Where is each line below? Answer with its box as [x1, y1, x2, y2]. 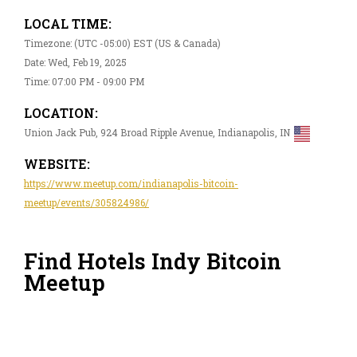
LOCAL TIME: [24, 14, 112, 32]
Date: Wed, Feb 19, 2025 [24, 55, 127, 69]
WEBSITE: [24, 155, 90, 172]
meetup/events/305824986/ [24, 195, 149, 209]
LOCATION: [24, 104, 98, 121]
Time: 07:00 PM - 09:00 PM [24, 74, 144, 88]
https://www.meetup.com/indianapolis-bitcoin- [24, 176, 238, 190]
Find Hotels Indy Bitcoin [24, 247, 281, 276]
